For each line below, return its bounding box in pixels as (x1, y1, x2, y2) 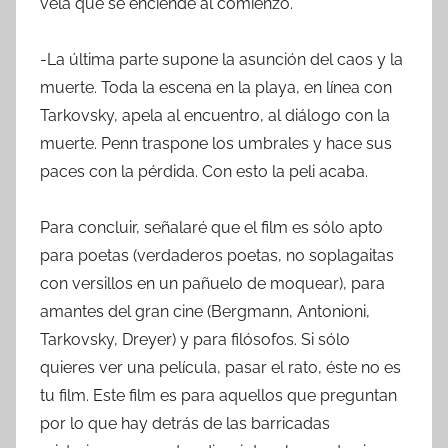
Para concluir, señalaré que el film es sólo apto (40, 217, 383, 237)
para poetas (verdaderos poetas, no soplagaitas (40, 245, 394, 265)
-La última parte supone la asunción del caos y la (40, 49, 403, 69)
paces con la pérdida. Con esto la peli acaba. (40, 161, 368, 181)
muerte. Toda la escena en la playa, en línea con (40, 77, 392, 97)
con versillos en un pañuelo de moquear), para (40, 273, 385, 293)
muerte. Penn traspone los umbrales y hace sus (40, 133, 392, 153)
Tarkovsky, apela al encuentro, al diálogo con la (40, 105, 390, 125)
